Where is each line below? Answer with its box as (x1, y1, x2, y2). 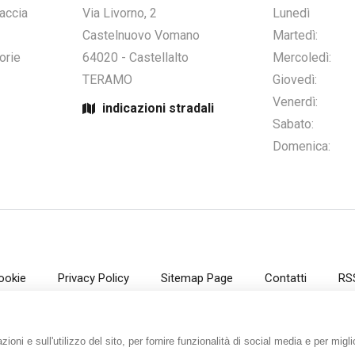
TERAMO (82, 72, 132, 87)
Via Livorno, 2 (82, 6, 157, 21)
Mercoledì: (273, 50, 331, 65)
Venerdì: (273, 94, 318, 109)
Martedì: (273, 28, 318, 43)
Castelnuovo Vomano (82, 28, 200, 43)
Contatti (265, 271, 307, 285)
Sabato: (273, 116, 314, 132)
